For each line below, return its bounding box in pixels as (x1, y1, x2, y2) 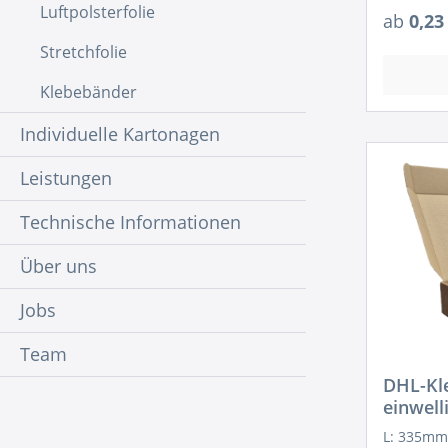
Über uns (20, 254, 97, 278)
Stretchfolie (40, 41, 127, 63)
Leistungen (20, 166, 112, 190)
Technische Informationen (20, 210, 241, 234)
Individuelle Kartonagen (20, 122, 220, 146)
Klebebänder (40, 81, 137, 103)
